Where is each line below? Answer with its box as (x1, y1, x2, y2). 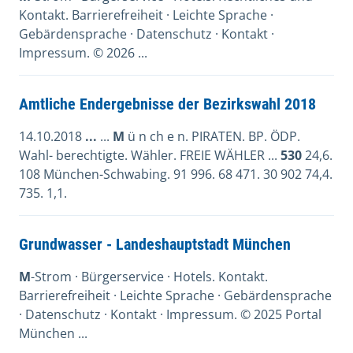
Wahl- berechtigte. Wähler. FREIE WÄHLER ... (19, 147, 281, 164)
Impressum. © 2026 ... (19, 44, 147, 61)
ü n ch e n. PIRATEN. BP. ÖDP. (124, 128, 300, 145)
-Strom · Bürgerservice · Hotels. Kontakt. (31, 268, 268, 285)
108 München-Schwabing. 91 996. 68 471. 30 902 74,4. (19, 165, 333, 183)
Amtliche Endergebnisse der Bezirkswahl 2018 (19, 95, 316, 113)
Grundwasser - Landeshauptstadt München (19, 235, 291, 254)
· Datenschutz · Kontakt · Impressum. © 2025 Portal (19, 306, 321, 323)
